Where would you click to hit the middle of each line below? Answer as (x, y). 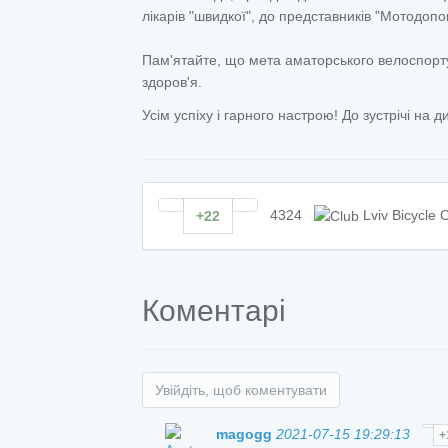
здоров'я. (172, 82)
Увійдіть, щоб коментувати (241, 390)
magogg (246, 434)
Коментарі (214, 310)
